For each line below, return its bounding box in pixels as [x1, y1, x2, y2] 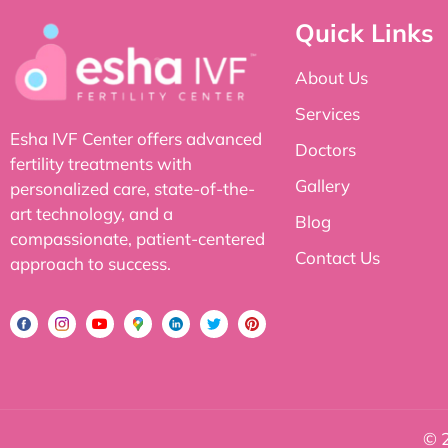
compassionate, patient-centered [10, 227, 265, 249]
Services [295, 102, 360, 124]
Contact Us [295, 246, 380, 268]
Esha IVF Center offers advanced [10, 127, 262, 149]
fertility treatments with [10, 152, 192, 174]
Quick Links [295, 16, 434, 48]
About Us [295, 66, 368, 88]
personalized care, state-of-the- [10, 177, 255, 199]
